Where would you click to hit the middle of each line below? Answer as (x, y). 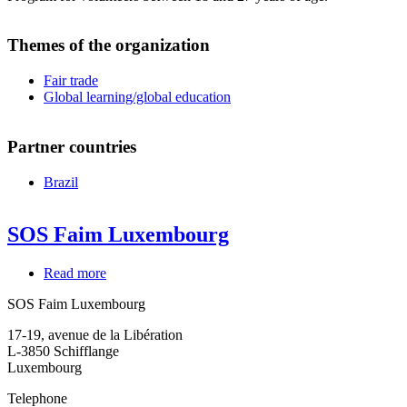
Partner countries (72, 146)
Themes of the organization (109, 45)
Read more (75, 273)
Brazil (61, 182)
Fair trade (71, 81)
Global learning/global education (137, 97)
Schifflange (86, 352)
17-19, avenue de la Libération (95, 335)
